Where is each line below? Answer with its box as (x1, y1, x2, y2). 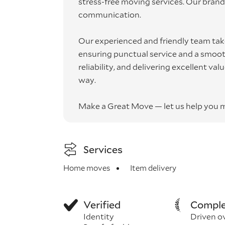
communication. (78, 9, 141, 20)
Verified (83, 198, 121, 211)
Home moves (63, 163, 110, 173)
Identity (83, 211, 114, 221)
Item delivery (130, 163, 176, 173)
